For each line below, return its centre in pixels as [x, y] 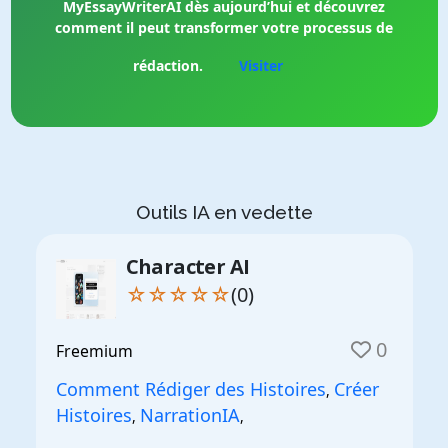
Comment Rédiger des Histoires [190, 388]
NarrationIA [189, 414]
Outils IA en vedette [224, 211]
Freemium [94, 350]
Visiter [261, 65]
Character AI [187, 266]
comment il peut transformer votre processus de [224, 27]
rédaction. [168, 65]
